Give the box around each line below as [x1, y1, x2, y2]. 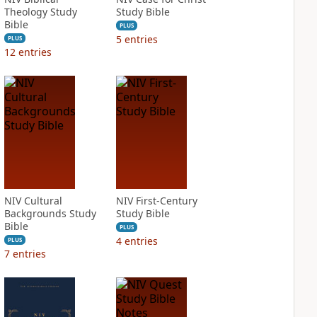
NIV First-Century [115, 194, 197, 207]
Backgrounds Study [4, 207, 96, 220]
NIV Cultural [4, 194, 62, 207]
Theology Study [4, 5, 77, 18]
